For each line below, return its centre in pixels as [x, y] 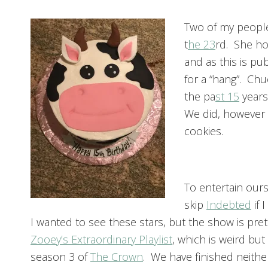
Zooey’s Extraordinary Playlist [101, 240]
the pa [200, 97]
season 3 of [60, 257]
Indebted [229, 205]
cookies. [204, 131]
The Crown [117, 257]
